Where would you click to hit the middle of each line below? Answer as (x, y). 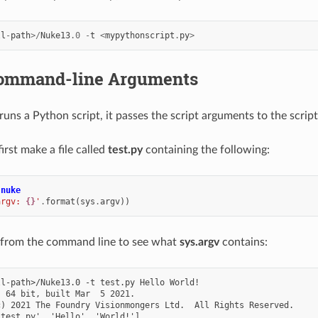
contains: (243, 242)
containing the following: (206, 149)
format (60, 201)
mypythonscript (139, 35)
